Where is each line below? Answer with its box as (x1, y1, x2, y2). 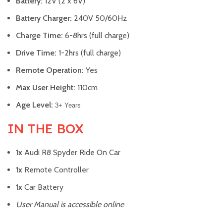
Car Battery (22, 182, 63, 192)
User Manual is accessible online (16, 200, 124, 210)
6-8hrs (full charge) (63, 31, 129, 41)
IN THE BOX (7, 120, 84, 137)
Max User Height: (16, 83, 75, 93)
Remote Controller (22, 165, 89, 175)
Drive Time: (16, 48, 56, 58)
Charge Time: (16, 31, 63, 41)
